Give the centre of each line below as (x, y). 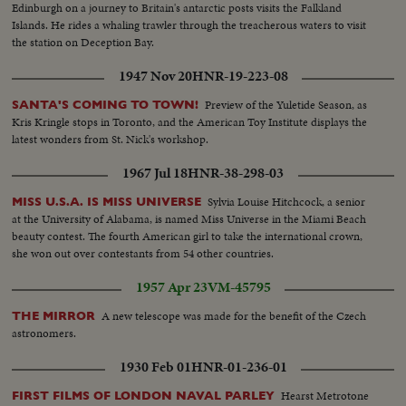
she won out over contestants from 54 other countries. (143, 253)
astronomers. (44, 333)
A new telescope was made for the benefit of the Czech (234, 315)
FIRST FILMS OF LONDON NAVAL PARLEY (144, 396)
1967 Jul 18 (155, 173)
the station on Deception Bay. (83, 42)
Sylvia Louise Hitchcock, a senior (287, 201)
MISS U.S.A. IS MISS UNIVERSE (107, 201)
